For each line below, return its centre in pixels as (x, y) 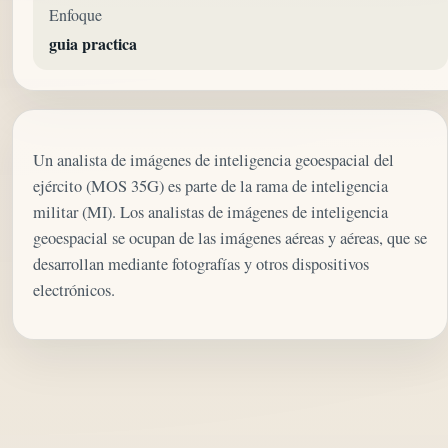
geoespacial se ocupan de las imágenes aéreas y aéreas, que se (230, 237)
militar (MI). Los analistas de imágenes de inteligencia (210, 211)
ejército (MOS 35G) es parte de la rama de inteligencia (210, 185)
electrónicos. (74, 289)
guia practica (93, 44)
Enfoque (75, 15)
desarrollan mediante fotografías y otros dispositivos (201, 263)
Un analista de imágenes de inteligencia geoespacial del (213, 159)
